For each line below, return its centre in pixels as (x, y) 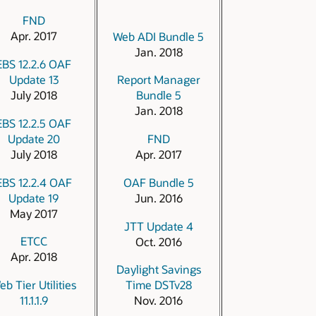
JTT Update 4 (158, 226)
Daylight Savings (158, 269)
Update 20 (34, 138)
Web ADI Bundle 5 (158, 36)
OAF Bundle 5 (158, 182)
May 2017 (34, 213)
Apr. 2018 (34, 257)
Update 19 (34, 197)
